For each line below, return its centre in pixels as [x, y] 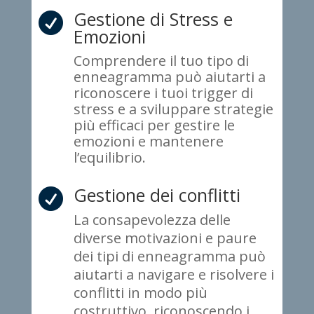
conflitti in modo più [140, 293]
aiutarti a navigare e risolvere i [173, 275]
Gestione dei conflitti [157, 195]
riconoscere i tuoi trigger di [163, 93]
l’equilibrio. [109, 158]
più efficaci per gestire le [154, 125]
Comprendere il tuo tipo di [161, 61]
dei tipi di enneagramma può [169, 257]
